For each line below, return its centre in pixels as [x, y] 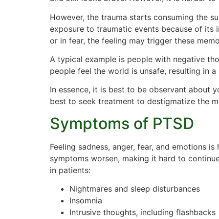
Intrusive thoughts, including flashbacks [142, 212]
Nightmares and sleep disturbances [135, 189]
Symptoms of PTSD [122, 123]
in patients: [70, 170]
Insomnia [86, 201]
